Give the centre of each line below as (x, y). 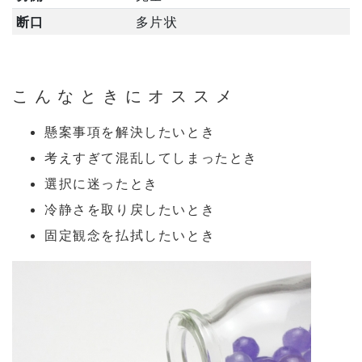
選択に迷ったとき (101, 183)
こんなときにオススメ (125, 96)
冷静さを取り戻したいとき (130, 209)
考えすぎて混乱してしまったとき (151, 157)
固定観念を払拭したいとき (130, 235)
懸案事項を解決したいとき (130, 131)
